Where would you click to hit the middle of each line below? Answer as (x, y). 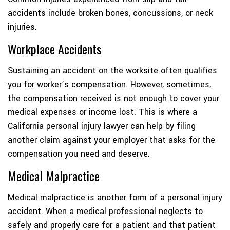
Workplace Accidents (54, 49)
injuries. (22, 27)
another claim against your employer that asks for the (111, 140)
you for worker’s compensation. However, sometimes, (109, 85)
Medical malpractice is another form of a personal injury (115, 198)
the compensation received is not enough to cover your (113, 99)
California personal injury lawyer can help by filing (102, 126)
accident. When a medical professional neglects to (105, 212)
